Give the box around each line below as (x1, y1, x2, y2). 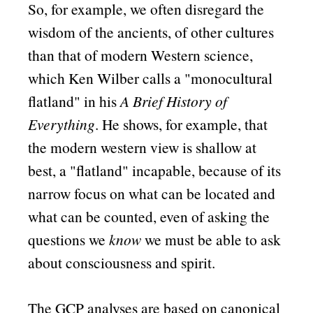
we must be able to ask (141, 229, 282, 250)
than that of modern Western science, (28, 45, 254, 66)
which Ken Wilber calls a (28, 68, 185, 89)
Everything (28, 114, 96, 135)
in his (80, 91, 121, 112)
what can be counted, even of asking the (28, 206, 270, 227)
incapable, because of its (129, 160, 282, 181)
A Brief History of (120, 91, 228, 112)
